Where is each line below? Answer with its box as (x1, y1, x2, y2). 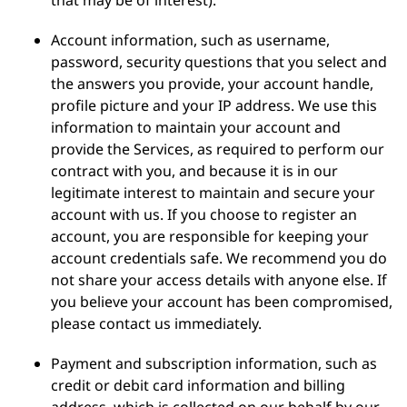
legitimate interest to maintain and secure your (51, 183, 375, 203)
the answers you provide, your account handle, (51, 74, 373, 94)
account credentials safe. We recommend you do (51, 248, 387, 268)
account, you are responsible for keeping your (51, 226, 369, 246)
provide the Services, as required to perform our (51, 139, 384, 159)
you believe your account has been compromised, (51, 292, 392, 312)
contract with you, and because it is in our (51, 161, 338, 181)
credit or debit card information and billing (51, 375, 345, 395)
